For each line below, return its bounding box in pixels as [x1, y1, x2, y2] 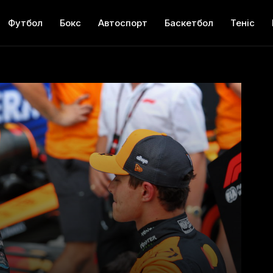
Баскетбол [165, 17, 214, 29]
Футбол [8, 17, 43, 29]
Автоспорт [98, 17, 148, 29]
